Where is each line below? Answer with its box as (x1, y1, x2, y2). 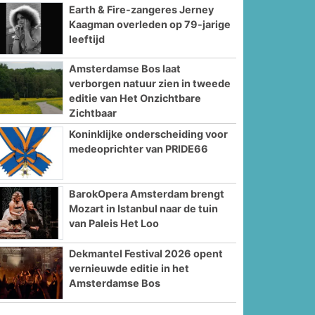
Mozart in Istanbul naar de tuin (69, 202, 219, 215)
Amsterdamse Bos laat (69, 63, 181, 75)
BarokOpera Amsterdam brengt (69, 188, 225, 200)
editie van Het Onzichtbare (69, 92, 202, 105)
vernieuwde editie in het (69, 262, 190, 274)
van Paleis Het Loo (69, 217, 160, 230)
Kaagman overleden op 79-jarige (69, 18, 231, 30)
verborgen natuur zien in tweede (69, 77, 231, 90)
